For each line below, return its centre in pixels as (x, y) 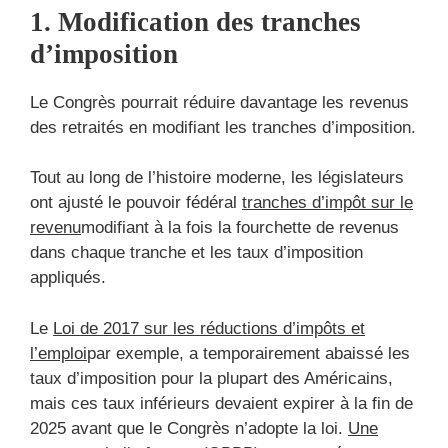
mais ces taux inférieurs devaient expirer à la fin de (221, 403)
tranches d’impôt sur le (327, 203)
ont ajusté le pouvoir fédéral (136, 203)
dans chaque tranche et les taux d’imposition (196, 253)
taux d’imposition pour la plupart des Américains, (211, 378)
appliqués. (68, 278)
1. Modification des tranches (195, 21)
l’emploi (58, 353)
